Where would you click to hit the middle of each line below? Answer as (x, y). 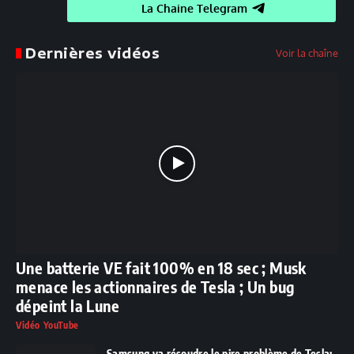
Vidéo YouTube (47, 325)
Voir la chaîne (307, 53)
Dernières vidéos (93, 53)
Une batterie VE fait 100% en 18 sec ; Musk (161, 267)
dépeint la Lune (68, 305)
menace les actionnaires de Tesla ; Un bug (155, 286)
